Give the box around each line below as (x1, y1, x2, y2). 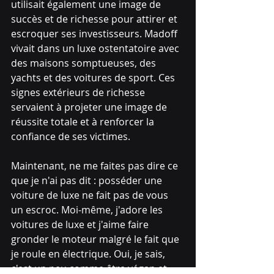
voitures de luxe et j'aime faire (11, 217, 151, 231)
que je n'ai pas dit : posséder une (11, 173, 165, 187)
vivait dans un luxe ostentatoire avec (11, 41, 182, 55)
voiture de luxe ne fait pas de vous (11, 188, 171, 202)
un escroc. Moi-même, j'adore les (11, 202, 165, 217)
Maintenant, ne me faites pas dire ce (11, 158, 180, 172)
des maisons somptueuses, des (11, 56, 158, 70)
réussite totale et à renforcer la (11, 114, 157, 128)
